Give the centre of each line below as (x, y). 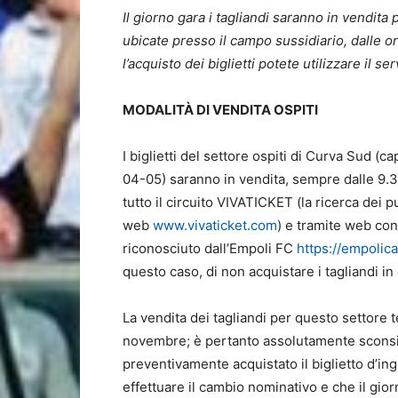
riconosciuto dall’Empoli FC (210, 248)
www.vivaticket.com (215, 225)
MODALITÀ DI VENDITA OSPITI (220, 110)
